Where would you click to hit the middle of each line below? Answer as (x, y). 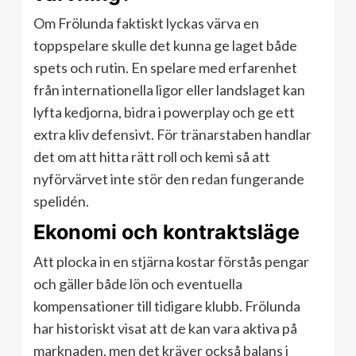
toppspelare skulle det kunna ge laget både (165, 46)
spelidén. (61, 201)
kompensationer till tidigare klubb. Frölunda (167, 306)
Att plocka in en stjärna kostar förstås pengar (171, 262)
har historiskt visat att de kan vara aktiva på (165, 329)
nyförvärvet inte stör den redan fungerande (169, 179)
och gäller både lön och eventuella (138, 284)
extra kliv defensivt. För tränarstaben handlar (172, 135)
